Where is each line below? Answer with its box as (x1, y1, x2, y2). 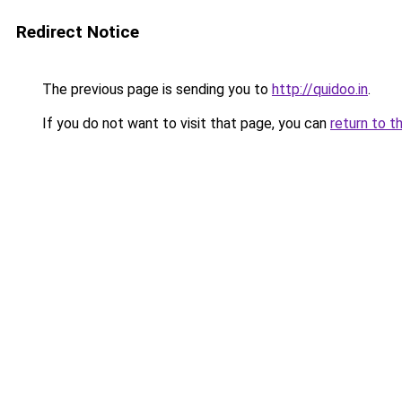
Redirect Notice (16, 22, 139, 42)
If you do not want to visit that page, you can (39, 115, 330, 132)
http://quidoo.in (272, 81, 368, 98)
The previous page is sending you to (39, 81, 272, 98)
